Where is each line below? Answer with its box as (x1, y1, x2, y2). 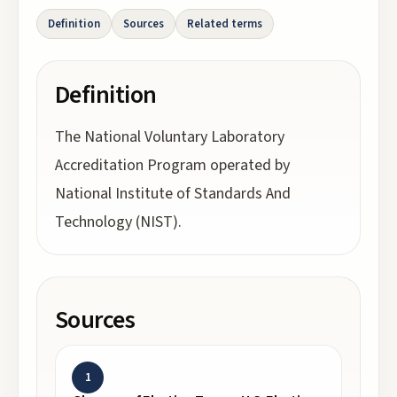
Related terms (187, 16, 262, 32)
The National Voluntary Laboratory (55, 126, 284, 148)
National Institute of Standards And (55, 183, 291, 205)
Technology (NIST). (55, 211, 182, 233)
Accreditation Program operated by (55, 154, 290, 176)
